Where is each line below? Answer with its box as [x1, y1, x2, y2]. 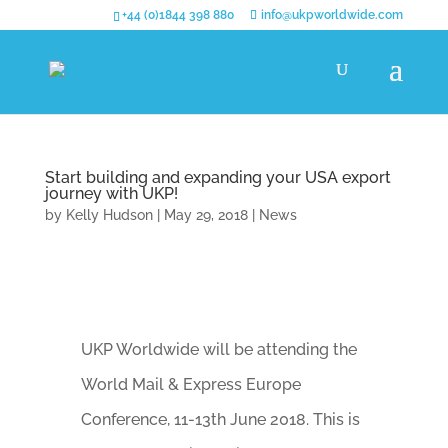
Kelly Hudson [65, 207, 153, 223]
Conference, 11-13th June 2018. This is [80, 410, 360, 429]
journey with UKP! [44, 184, 178, 203]
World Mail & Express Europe [80, 375, 301, 394]
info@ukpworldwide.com [261, 8, 404, 22]
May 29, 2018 [163, 207, 248, 223]
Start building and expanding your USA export [44, 168, 391, 187]
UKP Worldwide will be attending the [80, 340, 357, 359]
